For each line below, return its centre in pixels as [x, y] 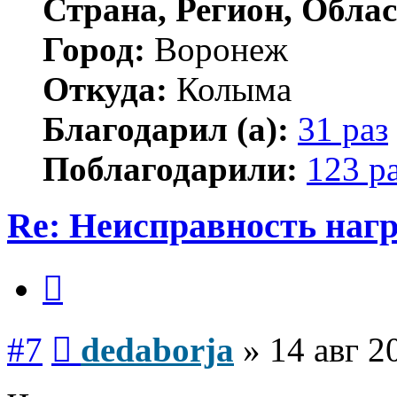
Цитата [84, 269]
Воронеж [217, 49]
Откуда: [105, 89]
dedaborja [157, 349]
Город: [94, 49]
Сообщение [106, 331]
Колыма [230, 89]
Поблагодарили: [170, 168]
